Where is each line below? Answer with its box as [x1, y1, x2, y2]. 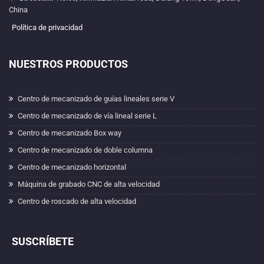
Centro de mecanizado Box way [18, 128, 121, 137]
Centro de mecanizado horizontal [18, 163, 126, 171]
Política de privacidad [12, 23, 82, 32]
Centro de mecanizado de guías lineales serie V [18, 94, 174, 103]
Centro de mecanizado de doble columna [18, 146, 153, 154]
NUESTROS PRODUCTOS [9, 58, 128, 70]
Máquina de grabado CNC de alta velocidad [18, 180, 160, 189]
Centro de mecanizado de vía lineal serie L [18, 111, 157, 120]
